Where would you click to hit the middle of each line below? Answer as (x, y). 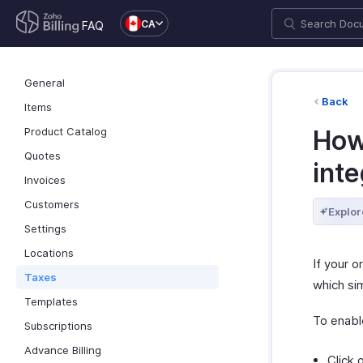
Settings (45, 228)
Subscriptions (58, 326)
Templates (51, 301)
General (45, 83)
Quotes (43, 156)
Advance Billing (63, 350)
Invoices (45, 180)
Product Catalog (66, 131)
